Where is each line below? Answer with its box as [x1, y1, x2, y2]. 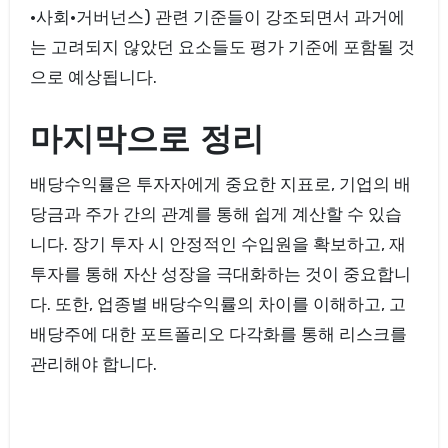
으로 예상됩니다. [29, 67, 157, 88]
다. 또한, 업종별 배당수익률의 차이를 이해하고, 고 [29, 294, 406, 315]
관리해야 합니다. [29, 354, 157, 375]
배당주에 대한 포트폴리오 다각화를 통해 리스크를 [29, 324, 407, 345]
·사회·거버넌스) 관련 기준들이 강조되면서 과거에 [29, 7, 405, 28]
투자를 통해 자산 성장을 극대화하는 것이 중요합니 [29, 264, 411, 285]
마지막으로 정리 [29, 126, 264, 159]
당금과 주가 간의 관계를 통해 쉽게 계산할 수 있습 [29, 204, 402, 225]
